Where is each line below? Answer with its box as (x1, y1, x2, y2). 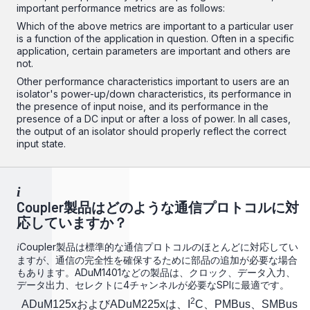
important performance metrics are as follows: (17, 2, 225, 14)
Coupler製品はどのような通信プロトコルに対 (17, 199, 299, 215)
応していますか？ (17, 214, 127, 230)
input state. (17, 138, 66, 149)
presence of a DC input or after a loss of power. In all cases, (17, 113, 291, 125)
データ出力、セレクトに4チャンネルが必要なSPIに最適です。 (17, 279, 289, 291)
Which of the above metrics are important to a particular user (17, 20, 293, 32)
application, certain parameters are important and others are (17, 45, 291, 57)
